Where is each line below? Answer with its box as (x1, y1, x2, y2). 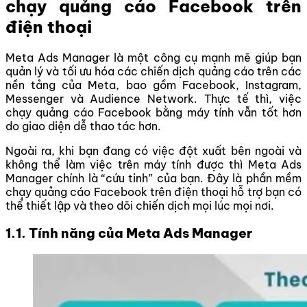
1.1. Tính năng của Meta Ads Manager (5, 225, 252, 242)
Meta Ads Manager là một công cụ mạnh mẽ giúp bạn (5, 50, 302, 64)
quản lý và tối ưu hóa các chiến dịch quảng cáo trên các (5, 64, 302, 78)
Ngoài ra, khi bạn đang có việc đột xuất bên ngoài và (5, 143, 302, 158)
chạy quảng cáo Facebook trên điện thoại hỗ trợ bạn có (5, 184, 302, 199)
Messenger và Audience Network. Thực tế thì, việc (5, 91, 302, 106)
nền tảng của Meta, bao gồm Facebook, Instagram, (5, 77, 302, 92)
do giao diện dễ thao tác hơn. (5, 119, 164, 133)
